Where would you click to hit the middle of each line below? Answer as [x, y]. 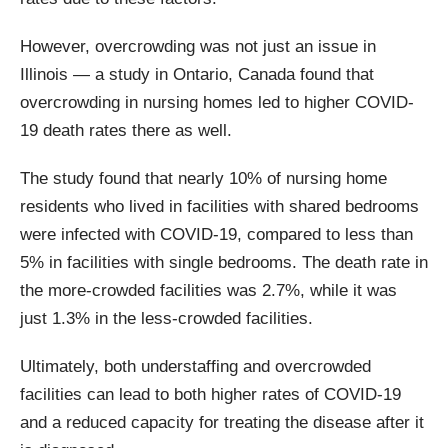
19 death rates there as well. [126, 131]
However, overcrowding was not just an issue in [198, 47]
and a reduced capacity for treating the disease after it [222, 423]
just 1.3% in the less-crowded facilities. [166, 319]
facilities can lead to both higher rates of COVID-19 [210, 395]
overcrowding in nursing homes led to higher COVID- [217, 103]
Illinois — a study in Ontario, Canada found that [197, 75]
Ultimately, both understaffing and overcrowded [195, 367]
